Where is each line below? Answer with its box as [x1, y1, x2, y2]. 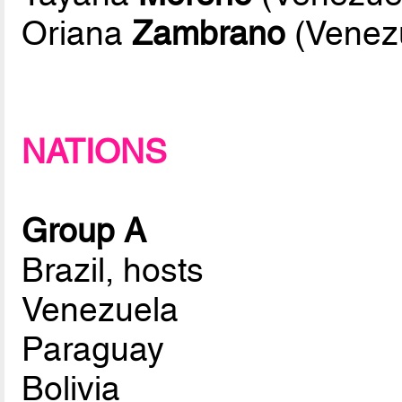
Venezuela [22, 290, 179, 330]
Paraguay [22, 329, 165, 370]
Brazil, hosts [22, 250, 205, 291]
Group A [22, 211, 147, 251]
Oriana [22, 13, 133, 54]
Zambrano [132, 13, 286, 54]
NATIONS [22, 132, 168, 172]
